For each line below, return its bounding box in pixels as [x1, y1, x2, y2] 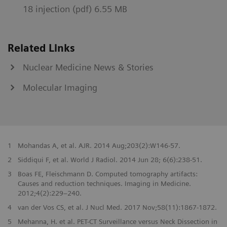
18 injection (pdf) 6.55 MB [23, 3, 127, 14]
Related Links [8, 42, 75, 54]
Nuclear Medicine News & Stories [23, 61, 154, 72]
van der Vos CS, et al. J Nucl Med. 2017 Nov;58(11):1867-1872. [17, 203, 217, 211]
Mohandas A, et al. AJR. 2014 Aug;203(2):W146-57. [17, 141, 180, 149]
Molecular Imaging [23, 82, 97, 93]
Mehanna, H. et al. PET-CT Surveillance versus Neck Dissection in [17, 217, 217, 225]
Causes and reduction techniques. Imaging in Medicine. [17, 179, 191, 187]
